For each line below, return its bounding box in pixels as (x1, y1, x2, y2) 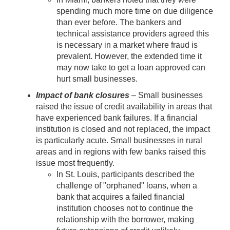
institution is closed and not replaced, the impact (36, 124, 210, 133)
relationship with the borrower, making (56, 215, 194, 224)
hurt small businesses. (56, 74, 138, 83)
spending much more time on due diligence (56, 6, 213, 15)
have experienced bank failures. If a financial (36, 113, 198, 122)
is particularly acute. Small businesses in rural (36, 136, 202, 145)
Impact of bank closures (36, 90, 129, 100)
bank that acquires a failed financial (56, 192, 185, 201)
